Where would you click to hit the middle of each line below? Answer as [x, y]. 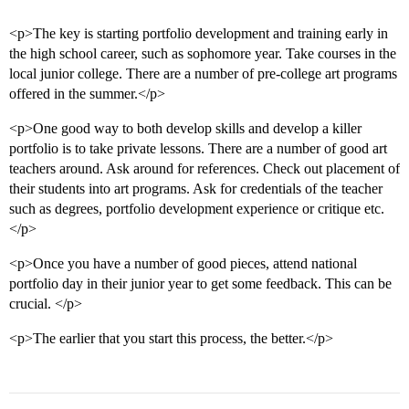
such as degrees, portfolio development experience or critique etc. [197, 209]
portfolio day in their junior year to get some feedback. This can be [200, 284]
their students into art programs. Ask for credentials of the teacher [196, 189]
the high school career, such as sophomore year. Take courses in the [203, 54]
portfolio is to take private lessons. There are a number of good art [198, 149]
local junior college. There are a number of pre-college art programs [203, 74]
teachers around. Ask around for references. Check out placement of [204, 169]
